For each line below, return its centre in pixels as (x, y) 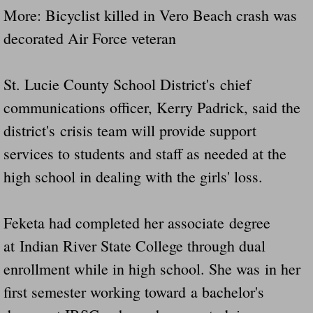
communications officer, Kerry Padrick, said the (152, 107)
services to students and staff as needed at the (145, 153)
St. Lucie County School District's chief (127, 84)
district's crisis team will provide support (130, 130)
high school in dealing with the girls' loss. (136, 176)
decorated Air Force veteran (90, 38)
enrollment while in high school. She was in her (152, 268)
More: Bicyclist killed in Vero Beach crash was (150, 15)
